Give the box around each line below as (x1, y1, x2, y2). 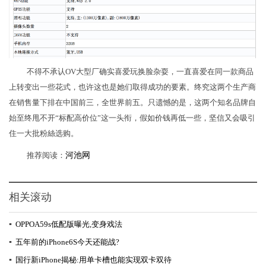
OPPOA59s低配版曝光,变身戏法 (15, 220, 122, 229)
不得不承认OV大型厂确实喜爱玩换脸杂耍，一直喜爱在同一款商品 (27, 67, 254, 77)
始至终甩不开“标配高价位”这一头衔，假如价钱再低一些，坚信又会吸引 (9, 113, 255, 123)
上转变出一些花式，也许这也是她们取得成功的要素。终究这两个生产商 (9, 83, 256, 92)
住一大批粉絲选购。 (9, 129, 78, 138)
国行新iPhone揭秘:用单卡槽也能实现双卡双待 (15, 255, 172, 265)
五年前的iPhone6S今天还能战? (15, 237, 119, 247)
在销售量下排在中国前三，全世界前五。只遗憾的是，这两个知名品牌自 (9, 98, 256, 107)
